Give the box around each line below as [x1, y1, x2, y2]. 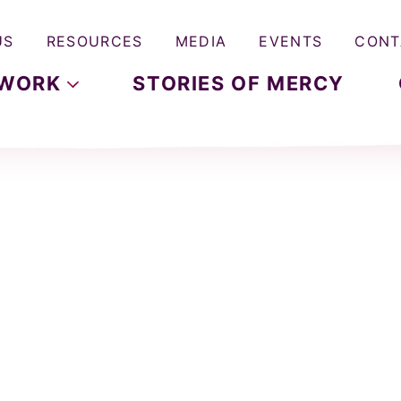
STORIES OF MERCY [132, 72, 345, 95]
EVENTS [259, 31, 323, 50]
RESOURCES [46, 31, 143, 50]
